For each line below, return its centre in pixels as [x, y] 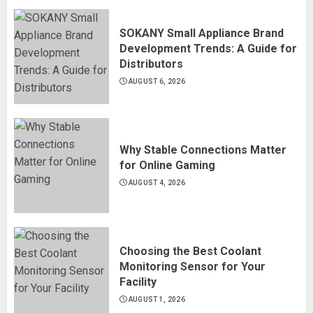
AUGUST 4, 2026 [156, 182]
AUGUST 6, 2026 [156, 81]
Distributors [151, 64]
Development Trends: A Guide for [208, 48]
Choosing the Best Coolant [190, 251]
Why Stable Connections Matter [203, 150]
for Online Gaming [167, 165]
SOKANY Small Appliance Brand [202, 33]
